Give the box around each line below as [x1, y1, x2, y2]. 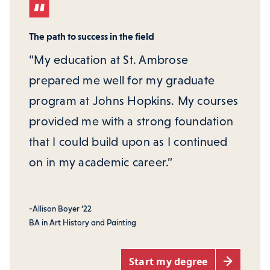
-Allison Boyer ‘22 [29, 206, 92, 214]
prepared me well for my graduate [29, 75, 215, 88]
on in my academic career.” [29, 157, 173, 170]
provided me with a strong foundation [29, 116, 234, 129]
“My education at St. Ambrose [29, 55, 189, 67]
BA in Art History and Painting [29, 219, 136, 228]
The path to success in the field [29, 31, 156, 43]
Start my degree [128, 254, 208, 268]
